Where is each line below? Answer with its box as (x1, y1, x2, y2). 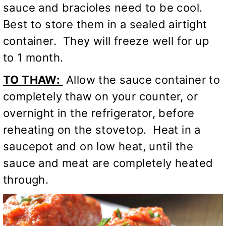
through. (3, 173, 49, 187)
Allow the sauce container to (63, 73, 220, 87)
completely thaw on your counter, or (3, 90, 198, 103)
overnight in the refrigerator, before (3, 106, 195, 120)
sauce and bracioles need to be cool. (3, 1, 206, 15)
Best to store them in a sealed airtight (3, 18, 207, 31)
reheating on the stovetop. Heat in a (3, 123, 201, 137)
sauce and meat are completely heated (3, 156, 213, 170)
